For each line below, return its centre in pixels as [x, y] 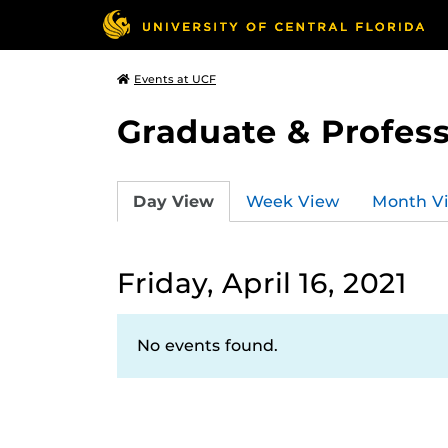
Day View [173, 201]
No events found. [207, 345]
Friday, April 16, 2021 [262, 283]
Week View [293, 201]
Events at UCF [175, 79]
